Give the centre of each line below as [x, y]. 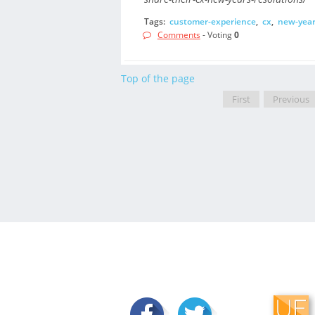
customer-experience [212, 21]
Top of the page [158, 78]
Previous [291, 99]
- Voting [217, 35]
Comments [179, 35]
